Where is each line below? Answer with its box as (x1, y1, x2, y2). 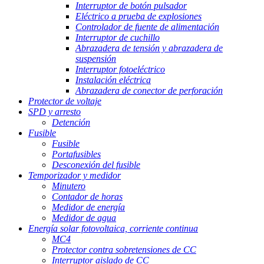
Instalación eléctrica (75, 75, 151, 85)
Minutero (52, 181, 85, 192)
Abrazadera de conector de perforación (75, 85, 223, 96)
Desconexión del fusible (52, 160, 140, 170)
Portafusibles (52, 149, 101, 160)
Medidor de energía (52, 202, 125, 213)
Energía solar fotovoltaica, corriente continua (28, 223, 198, 234)
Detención (52, 117, 90, 128)
